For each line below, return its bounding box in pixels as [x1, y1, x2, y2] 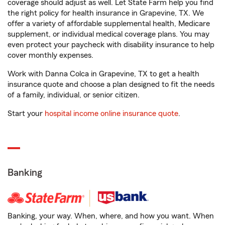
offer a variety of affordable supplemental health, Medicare [8, 20, 210, 28]
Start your [8, 109, 45, 118]
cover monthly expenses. [8, 51, 93, 59]
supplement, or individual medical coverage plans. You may [8, 30, 209, 38]
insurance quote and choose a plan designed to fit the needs [8, 80, 214, 88]
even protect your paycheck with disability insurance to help [8, 41, 214, 49]
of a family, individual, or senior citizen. [8, 91, 140, 99]
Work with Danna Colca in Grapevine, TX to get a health [8, 70, 199, 78]
